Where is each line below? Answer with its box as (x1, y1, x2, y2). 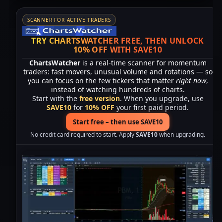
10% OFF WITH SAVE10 (73, 44, 163, 55)
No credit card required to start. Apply (30, 130, 136, 139)
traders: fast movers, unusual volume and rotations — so (23, 66, 213, 76)
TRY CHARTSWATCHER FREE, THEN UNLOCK (31, 35, 204, 46)
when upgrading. (158, 130, 206, 139)
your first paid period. (114, 102, 189, 112)
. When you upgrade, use (119, 93, 204, 103)
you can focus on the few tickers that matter (27, 75, 176, 85)
